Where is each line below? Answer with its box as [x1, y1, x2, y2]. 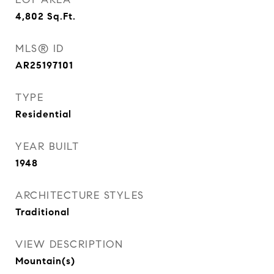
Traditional [15, 206, 70, 218]
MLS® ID [15, 42, 64, 55]
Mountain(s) [15, 255, 75, 267]
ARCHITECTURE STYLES [15, 189, 144, 202]
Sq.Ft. [47, 10, 76, 22]
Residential [15, 108, 72, 120]
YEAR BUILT [15, 140, 79, 153]
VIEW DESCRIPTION [15, 238, 123, 251]
